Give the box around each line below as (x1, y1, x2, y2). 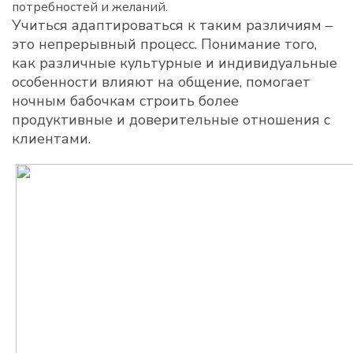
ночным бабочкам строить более (12, 91, 239, 110)
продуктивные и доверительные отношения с (12, 110, 330, 129)
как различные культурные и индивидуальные (12, 54, 337, 72)
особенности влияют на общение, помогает (12, 72, 310, 91)
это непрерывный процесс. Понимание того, (12, 35, 317, 54)
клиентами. (12, 129, 91, 148)
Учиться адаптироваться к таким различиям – (12, 16, 333, 35)
